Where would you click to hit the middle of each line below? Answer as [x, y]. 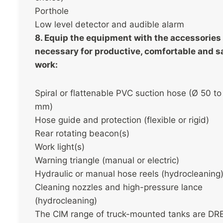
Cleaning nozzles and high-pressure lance [119, 187]
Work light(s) [60, 147]
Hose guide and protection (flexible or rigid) [122, 120]
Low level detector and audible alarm [110, 25]
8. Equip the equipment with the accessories [128, 38]
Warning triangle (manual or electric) [107, 161]
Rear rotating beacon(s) [82, 134]
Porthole [52, 11]
